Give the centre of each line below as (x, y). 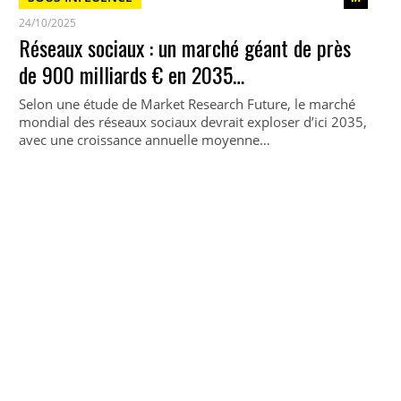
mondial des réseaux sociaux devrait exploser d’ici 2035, (192, 122)
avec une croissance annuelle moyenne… (144, 140)
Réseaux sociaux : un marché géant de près (184, 47)
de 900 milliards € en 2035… (131, 74)
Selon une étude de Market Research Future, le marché (187, 104)
